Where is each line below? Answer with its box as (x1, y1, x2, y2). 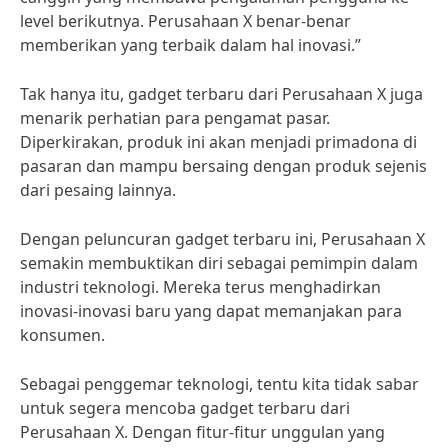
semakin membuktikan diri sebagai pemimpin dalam (20, 252, 418, 274)
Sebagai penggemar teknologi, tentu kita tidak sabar (20, 373, 419, 395)
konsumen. (20, 324, 105, 346)
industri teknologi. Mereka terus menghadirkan (20, 276, 381, 298)
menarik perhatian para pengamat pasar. (20, 107, 330, 129)
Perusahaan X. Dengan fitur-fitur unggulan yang (20, 421, 385, 443)
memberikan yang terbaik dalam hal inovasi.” (20, 34, 361, 56)
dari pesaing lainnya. (20, 179, 176, 201)
